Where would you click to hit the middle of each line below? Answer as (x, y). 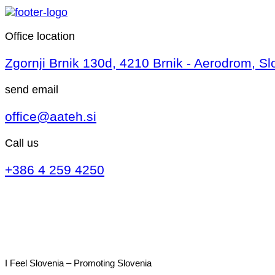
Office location (40, 36)
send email (32, 89)
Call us (22, 143)
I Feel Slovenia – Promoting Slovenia (78, 263)
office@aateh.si (51, 117)
